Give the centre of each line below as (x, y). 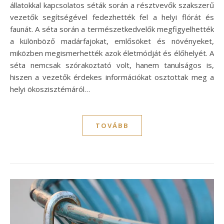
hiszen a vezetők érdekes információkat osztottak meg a (112, 77)
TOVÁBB (112, 126)
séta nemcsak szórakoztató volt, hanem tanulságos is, (112, 65)
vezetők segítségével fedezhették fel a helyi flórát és (112, 17)
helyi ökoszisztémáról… (50, 89)
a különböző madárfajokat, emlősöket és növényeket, (112, 41)
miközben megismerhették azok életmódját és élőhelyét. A (112, 53)
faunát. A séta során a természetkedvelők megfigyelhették (112, 29)
